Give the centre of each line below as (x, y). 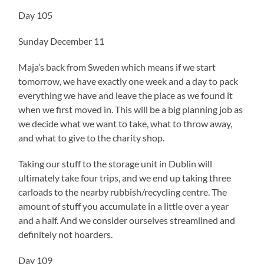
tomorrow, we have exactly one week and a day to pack (128, 81)
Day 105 (36, 15)
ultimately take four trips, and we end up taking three (125, 177)
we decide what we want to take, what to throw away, (126, 123)
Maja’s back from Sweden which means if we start (117, 67)
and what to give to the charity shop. (92, 137)
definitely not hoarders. (67, 234)
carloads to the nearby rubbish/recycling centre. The (123, 192)
